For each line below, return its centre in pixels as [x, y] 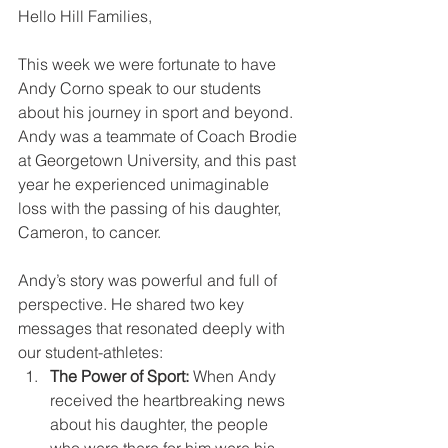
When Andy [234, 376]
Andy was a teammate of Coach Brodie [159, 136]
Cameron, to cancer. [89, 232]
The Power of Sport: [119, 376]
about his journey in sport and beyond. [157, 112]
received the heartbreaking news [169, 400]
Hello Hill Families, [85, 16]
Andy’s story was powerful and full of [149, 280]
